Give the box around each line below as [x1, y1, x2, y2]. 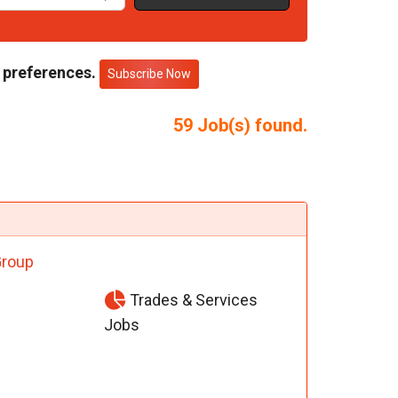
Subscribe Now [107, 67, 191, 82]
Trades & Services [126, 291, 259, 310]
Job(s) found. [192, 115, 307, 137]
